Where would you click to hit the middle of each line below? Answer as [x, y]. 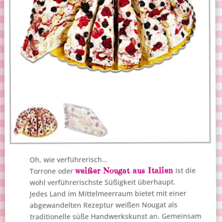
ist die [185, 170]
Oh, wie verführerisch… [68, 160]
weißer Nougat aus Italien [124, 170]
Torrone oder [53, 171]
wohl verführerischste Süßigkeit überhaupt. [103, 182]
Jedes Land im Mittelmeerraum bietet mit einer [108, 194]
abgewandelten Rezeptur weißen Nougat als [104, 205]
